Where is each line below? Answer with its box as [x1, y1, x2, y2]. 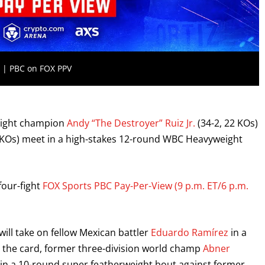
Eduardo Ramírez [151, 226, 228, 240]
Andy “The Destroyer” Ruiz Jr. [67, 117, 195, 130]
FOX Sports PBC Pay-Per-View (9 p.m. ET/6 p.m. [43, 179, 248, 193]
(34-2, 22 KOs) [195, 117, 258, 130]
